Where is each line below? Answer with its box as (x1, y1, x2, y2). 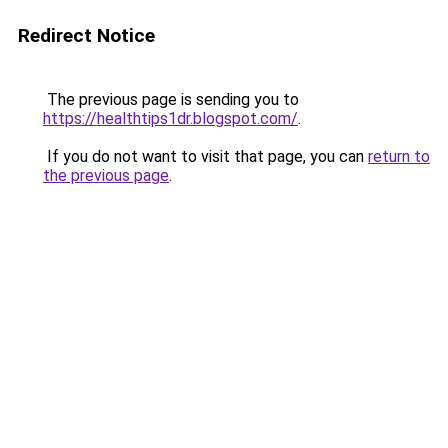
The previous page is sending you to (43, 90, 299, 109)
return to (368, 147, 430, 166)
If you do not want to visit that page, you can (43, 147, 368, 166)
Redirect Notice (18, 24, 155, 47)
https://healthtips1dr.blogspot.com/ (43, 109, 298, 128)
